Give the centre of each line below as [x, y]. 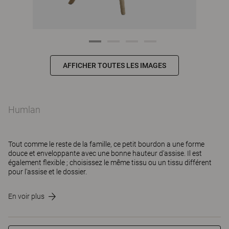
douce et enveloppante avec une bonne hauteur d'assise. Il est [105, 153]
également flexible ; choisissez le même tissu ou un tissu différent [110, 163]
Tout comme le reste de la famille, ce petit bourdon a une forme [106, 144]
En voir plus [26, 196]
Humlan [24, 110]
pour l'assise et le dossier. [48, 172]
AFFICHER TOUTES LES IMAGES [114, 65]
